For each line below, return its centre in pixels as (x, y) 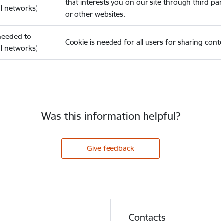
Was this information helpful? (110, 116)
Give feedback (110, 148)
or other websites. (95, 14)
